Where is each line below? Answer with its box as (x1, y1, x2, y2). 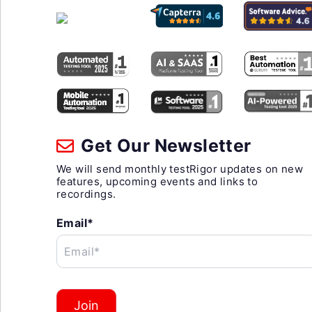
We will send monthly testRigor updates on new (56, 162, 303, 176)
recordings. (56, 187, 116, 201)
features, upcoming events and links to (56, 175, 258, 189)
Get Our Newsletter (77, 135, 251, 157)
